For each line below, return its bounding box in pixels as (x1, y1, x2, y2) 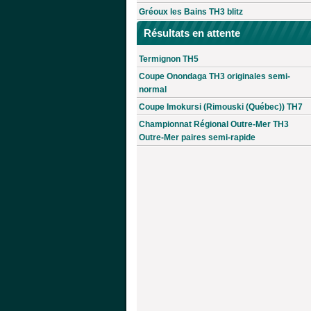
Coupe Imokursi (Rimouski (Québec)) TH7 (139, 102, 303, 112)
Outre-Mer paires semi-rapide (139, 133, 255, 143)
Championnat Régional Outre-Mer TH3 (139, 119, 289, 130)
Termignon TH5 (139, 54, 199, 65)
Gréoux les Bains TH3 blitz (139, 7, 243, 17)
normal (139, 85, 167, 95)
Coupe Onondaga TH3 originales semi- (139, 72, 290, 82)
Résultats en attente (144, 27, 240, 40)
